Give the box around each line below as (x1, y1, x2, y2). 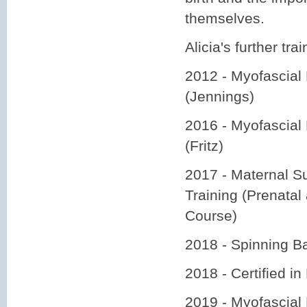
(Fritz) (185, 138, 223, 153)
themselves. (185, 10, 265, 26)
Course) (185, 208, 237, 223)
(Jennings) (185, 88, 254, 104)
